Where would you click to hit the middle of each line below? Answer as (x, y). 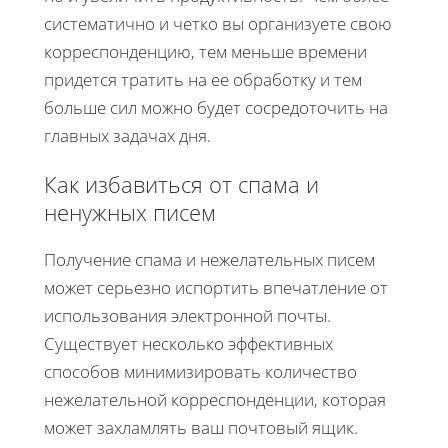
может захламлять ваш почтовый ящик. (201, 427)
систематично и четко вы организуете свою (218, 23)
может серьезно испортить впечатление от (216, 287)
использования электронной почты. (187, 315)
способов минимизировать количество (200, 371)
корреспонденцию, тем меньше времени (205, 51)
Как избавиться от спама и (181, 183)
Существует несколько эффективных (188, 343)
